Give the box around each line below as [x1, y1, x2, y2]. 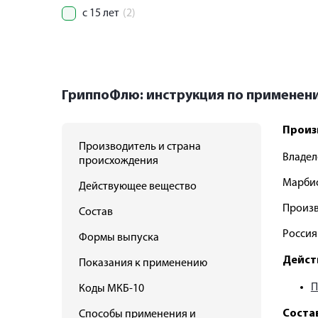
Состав [79, 207, 113, 218]
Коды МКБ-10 [79, 283, 144, 295]
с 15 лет [82, 8, 119, 19]
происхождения [79, 155, 158, 167]
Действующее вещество [79, 181, 197, 192]
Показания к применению [79, 258, 207, 269]
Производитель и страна [79, 141, 201, 153]
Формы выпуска [79, 232, 159, 243]
